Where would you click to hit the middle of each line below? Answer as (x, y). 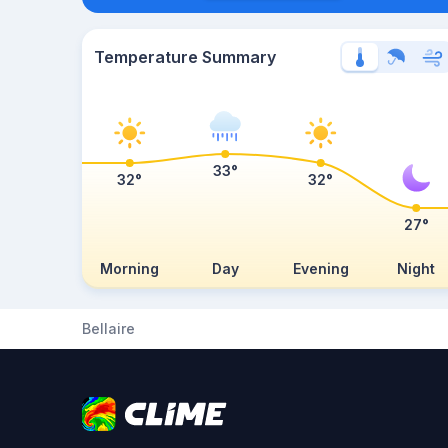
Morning (130, 268)
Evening (320, 268)
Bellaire (108, 328)
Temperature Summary (185, 57)
